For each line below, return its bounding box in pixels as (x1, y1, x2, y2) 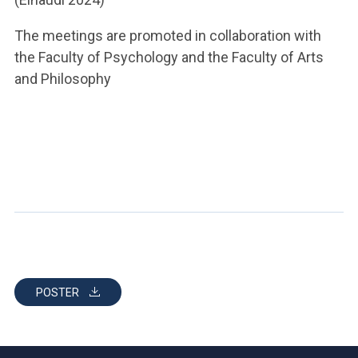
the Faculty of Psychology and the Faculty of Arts (14, 49, 324, 66)
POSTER (36, 286, 82, 299)
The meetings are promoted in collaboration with (14, 27, 321, 44)
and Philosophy (14, 70, 111, 87)
